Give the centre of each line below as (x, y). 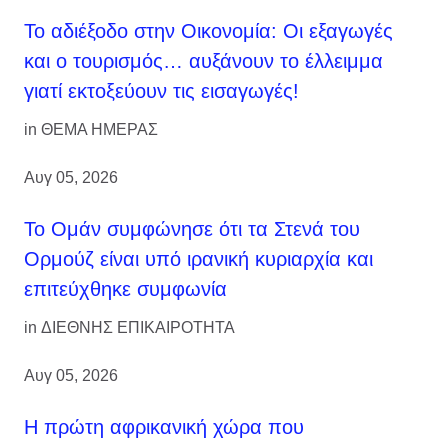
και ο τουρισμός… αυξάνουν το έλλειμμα (203, 61)
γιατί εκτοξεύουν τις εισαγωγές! (161, 91)
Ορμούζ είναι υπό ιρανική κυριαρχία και (198, 259)
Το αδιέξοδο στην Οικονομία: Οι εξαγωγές (208, 31)
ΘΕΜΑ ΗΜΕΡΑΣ (99, 130)
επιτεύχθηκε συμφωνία (125, 289)
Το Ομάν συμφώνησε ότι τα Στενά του (192, 229)
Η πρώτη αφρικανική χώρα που (164, 427)
